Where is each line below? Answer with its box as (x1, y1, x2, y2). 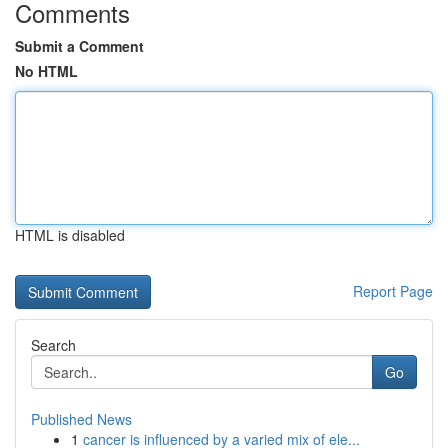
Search (31, 335, 76, 355)
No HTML (15, 61, 78, 81)
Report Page (353, 281, 433, 301)
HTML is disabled (15, 225, 125, 245)
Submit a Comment (15, 36, 144, 56)
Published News (31, 409, 132, 429)
